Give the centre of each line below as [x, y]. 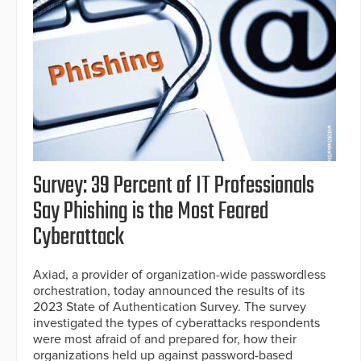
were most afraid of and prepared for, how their [165, 340]
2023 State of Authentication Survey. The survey [170, 307]
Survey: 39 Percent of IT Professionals [174, 187]
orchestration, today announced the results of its [169, 291]
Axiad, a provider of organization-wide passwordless [179, 275]
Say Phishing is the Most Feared [151, 212]
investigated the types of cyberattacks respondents [176, 324]
